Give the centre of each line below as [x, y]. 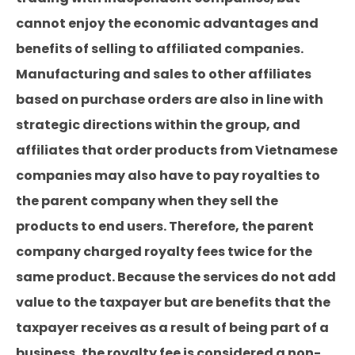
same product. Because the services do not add [176, 277]
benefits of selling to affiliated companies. [160, 49]
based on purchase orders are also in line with [170, 99]
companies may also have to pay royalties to [168, 176]
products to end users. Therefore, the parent [165, 226]
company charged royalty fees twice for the [164, 252]
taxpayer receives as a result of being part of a [172, 328]
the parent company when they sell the [147, 201]
